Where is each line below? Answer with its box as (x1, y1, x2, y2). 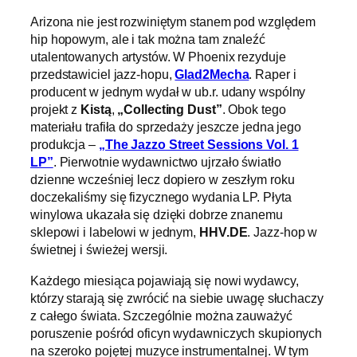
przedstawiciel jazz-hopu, (30, 67, 175, 82)
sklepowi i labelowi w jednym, (30, 225, 199, 240)
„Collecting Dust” (117, 102, 222, 117)
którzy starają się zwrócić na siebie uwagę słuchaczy (30, 290, 324, 305)
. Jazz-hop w (247, 225, 318, 240)
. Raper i (249, 67, 296, 82)
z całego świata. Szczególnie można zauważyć (30, 308, 292, 323)
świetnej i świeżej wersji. (30, 242, 168, 257)
